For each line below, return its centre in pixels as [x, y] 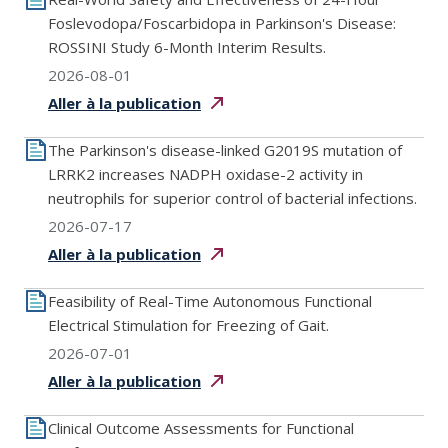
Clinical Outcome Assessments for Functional [201, 428]
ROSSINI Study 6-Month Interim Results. [187, 47]
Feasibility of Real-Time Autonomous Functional [210, 301]
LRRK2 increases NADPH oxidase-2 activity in [205, 174]
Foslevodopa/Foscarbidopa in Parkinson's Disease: [222, 23]
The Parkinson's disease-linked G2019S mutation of [225, 150]
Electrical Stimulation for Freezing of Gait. [188, 325]
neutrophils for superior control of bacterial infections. [232, 198]
